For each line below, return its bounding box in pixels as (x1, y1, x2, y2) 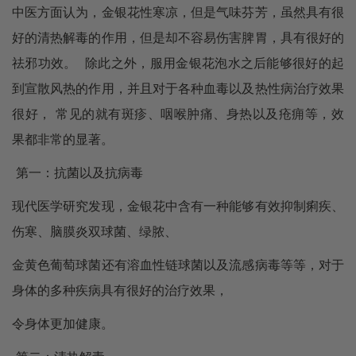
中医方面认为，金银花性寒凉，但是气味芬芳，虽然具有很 (12, 6, 344, 19)
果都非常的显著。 (12, 133, 114, 146)
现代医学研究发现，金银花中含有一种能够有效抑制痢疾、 (12, 199, 344, 213)
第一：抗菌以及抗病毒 (12, 166, 143, 180)
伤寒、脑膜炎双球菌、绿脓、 (12, 225, 177, 238)
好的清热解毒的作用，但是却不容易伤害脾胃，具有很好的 (12, 31, 344, 44)
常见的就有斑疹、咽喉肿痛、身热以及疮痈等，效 (51, 107, 345, 121)
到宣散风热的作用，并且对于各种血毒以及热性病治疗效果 (12, 82, 344, 95)
